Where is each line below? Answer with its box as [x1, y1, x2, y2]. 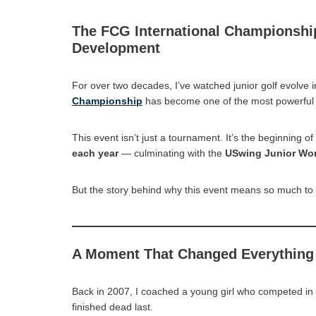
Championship [72, 95, 142, 107]
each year [72, 147, 119, 159]
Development [72, 39, 160, 56]
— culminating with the [119, 147, 225, 159]
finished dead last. [72, 300, 153, 312]
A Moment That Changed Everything [72, 245, 314, 262]
